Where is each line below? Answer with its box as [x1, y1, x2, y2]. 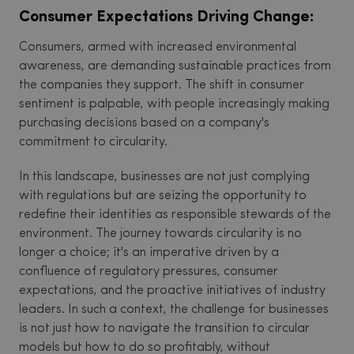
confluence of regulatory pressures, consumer [19, 265, 278, 278]
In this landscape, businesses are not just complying [19, 171, 310, 183]
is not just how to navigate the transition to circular [19, 322, 310, 335]
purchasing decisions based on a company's [19, 117, 269, 130]
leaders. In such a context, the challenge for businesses [19, 303, 329, 316]
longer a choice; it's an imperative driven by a [19, 247, 279, 259]
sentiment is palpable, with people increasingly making [19, 98, 330, 111]
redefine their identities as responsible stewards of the [19, 209, 331, 221]
